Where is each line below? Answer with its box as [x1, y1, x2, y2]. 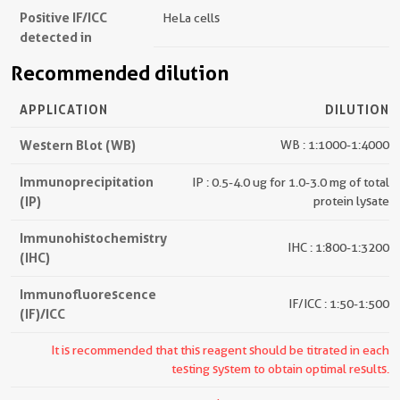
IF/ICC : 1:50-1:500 [288, 296, 389, 312]
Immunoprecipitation [20, 173, 154, 191]
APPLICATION [20, 102, 108, 118]
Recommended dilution [11, 62, 229, 86]
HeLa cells [162, 11, 220, 26]
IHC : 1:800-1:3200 [287, 240, 389, 255]
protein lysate [313, 194, 389, 209]
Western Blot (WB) [20, 137, 136, 154]
